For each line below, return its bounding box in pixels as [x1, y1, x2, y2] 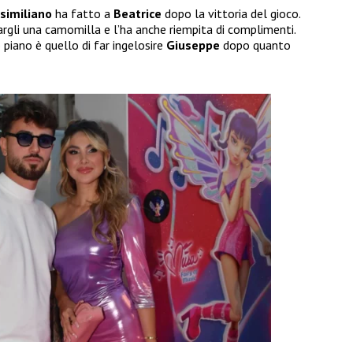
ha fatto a [55, 6, 113, 22]
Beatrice [113, 6, 165, 22]
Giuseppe [166, 37, 223, 54]
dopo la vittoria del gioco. [165, 6, 300, 22]
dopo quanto [223, 37, 291, 54]
